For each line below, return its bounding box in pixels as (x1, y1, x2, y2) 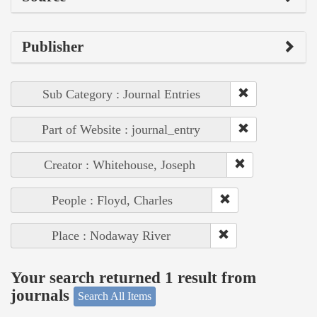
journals (11, 286, 74, 304)
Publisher (22, 38, 83, 56)
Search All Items (78, 290, 151, 303)
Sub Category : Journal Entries (42, 87, 200, 102)
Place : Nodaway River (52, 229, 171, 243)
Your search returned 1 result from (11, 268, 256, 287)
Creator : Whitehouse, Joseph (43, 158, 195, 173)
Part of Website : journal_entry (42, 122, 200, 137)
